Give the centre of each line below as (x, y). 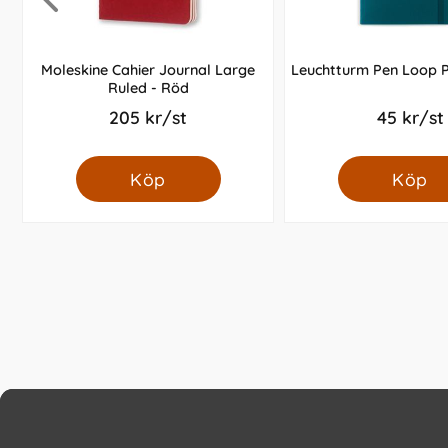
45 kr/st (410, 117)
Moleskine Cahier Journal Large (148, 70)
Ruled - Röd (148, 88)
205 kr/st (148, 117)
